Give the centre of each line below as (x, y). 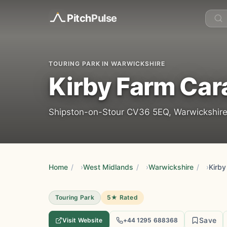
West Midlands (108, 167)
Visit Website (83, 220)
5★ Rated (122, 197)
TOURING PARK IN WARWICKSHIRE (107, 64)
